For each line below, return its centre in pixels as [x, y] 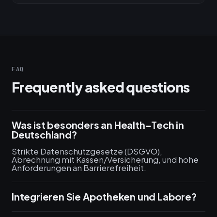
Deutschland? [44, 134]
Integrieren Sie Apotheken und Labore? [104, 196]
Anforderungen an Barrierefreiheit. [79, 168]
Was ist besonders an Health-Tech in [98, 125]
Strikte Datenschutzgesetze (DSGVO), [87, 151]
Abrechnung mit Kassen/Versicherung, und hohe [105, 159]
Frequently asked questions [101, 87]
